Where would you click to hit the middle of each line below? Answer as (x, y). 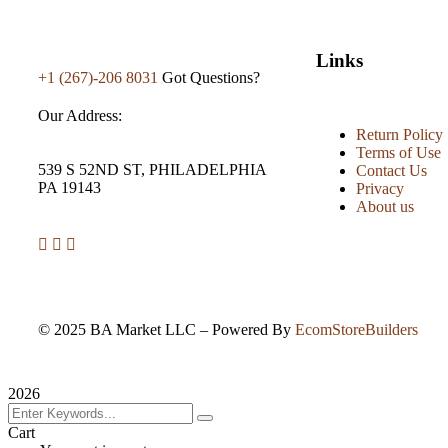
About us (384, 207)
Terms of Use (398, 153)
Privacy (379, 189)
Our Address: (80, 115)
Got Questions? (211, 77)
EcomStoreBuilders (356, 329)
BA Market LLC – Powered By (190, 329)
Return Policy (399, 135)
